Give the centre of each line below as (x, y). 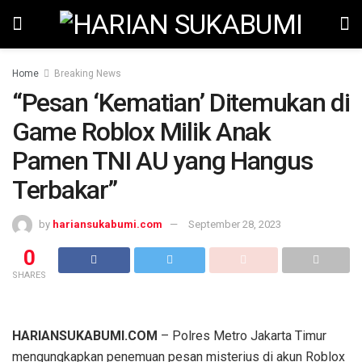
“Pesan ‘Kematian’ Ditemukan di (181, 103)
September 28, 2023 (235, 224)
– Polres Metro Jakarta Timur (242, 335)
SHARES (29, 275)
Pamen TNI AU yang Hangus (162, 161)
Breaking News (88, 74)
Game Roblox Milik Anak (141, 132)
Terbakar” (65, 190)
